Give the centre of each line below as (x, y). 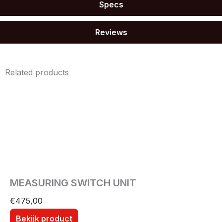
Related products (37, 72)
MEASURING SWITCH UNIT (73, 183)
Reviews (111, 32)
